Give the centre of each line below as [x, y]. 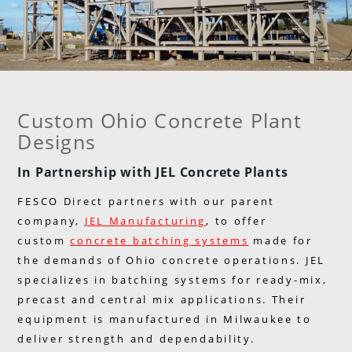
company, [51, 221]
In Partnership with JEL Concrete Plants [153, 172]
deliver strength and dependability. [136, 339]
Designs [57, 142]
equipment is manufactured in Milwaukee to [165, 319]
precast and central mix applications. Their [162, 300]
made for [280, 241]
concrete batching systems [159, 241]
